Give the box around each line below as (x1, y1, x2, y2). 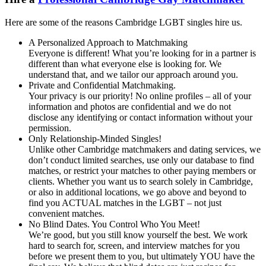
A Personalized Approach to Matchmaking (28, 37, 188, 47)
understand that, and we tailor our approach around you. (28, 69, 238, 80)
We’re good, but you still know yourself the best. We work (28, 229, 248, 240)
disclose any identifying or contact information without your (28, 112, 252, 122)
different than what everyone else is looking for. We (28, 58, 221, 69)
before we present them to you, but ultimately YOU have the (28, 251, 255, 261)
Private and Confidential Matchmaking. (28, 80, 176, 90)
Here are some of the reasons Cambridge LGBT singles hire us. (5, 17, 242, 27)
